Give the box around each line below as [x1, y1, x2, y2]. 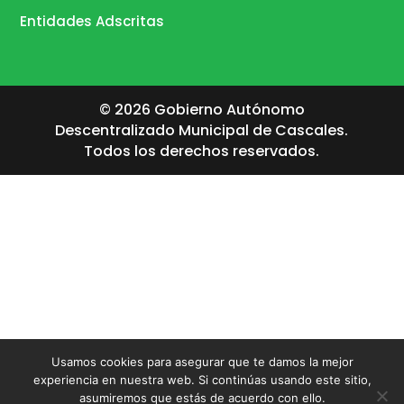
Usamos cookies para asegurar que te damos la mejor [50, 354, 353, 369]
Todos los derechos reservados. [84, 140, 320, 161]
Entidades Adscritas [20, 11, 165, 31]
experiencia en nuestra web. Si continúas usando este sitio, [32, 372, 372, 387]
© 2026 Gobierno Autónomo [98, 98, 305, 120]
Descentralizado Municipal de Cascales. [55, 119, 349, 141]
